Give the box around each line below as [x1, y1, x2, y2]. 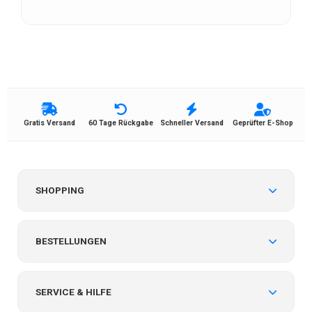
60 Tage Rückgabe [88, 118, 153, 127]
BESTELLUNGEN [36, 235, 107, 247]
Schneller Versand [159, 118, 224, 127]
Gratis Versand [24, 118, 75, 127]
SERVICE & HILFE [36, 286, 111, 297]
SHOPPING [36, 184, 84, 196]
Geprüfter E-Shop [232, 118, 293, 127]
